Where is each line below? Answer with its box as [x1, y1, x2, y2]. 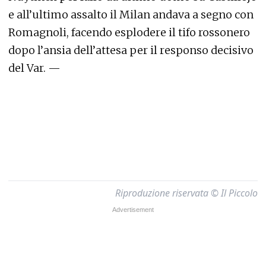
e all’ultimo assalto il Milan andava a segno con [8, 8, 254, 21]
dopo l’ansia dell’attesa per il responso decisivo [8, 43, 254, 57]
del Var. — [8, 61, 61, 75]
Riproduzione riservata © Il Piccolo [115, 186, 258, 199]
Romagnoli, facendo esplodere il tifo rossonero [8, 26, 250, 39]
